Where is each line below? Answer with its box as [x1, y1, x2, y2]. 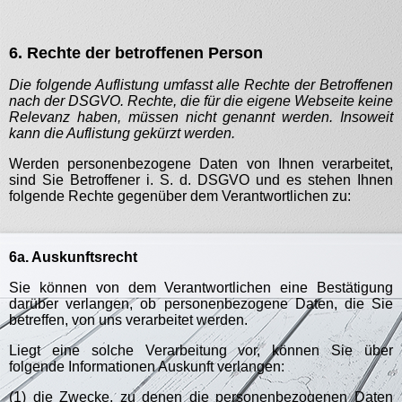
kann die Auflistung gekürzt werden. [9, 126, 235, 141]
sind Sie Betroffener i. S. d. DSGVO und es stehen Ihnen [9, 172, 393, 188]
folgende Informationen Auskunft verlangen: [9, 359, 284, 374]
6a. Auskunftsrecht [9, 249, 137, 265]
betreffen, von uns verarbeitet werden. [9, 312, 251, 328]
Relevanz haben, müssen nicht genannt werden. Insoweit [9, 109, 393, 125]
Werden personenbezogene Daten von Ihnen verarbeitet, [9, 156, 393, 171]
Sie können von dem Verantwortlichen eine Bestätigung [9, 280, 393, 295]
